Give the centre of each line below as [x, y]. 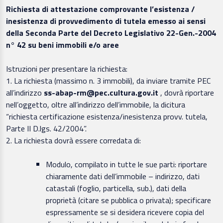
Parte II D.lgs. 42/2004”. [46, 129]
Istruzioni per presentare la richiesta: [67, 69]
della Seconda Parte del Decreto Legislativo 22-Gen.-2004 [111, 33]
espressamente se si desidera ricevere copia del [125, 212]
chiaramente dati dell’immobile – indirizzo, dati [123, 176]
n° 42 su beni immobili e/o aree [62, 45]
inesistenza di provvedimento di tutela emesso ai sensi [106, 21]
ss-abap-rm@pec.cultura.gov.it [101, 93]
